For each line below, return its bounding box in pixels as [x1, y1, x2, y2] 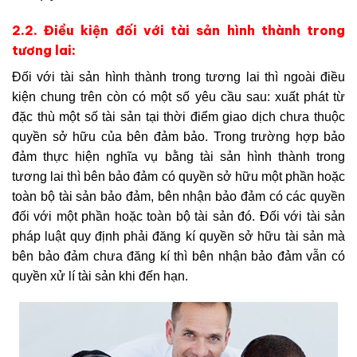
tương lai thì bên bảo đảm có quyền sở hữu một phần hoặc [12, 169, 345, 183]
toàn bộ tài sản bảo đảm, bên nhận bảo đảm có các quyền [12, 189, 345, 203]
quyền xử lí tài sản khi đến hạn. [12, 269, 188, 283]
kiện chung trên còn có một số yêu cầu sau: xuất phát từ [12, 89, 345, 104]
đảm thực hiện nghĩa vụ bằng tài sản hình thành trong [12, 149, 345, 163]
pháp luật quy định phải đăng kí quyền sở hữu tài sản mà [12, 229, 345, 243]
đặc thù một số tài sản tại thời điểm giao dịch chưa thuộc [12, 109, 345, 124]
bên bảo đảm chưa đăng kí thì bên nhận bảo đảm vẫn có [12, 249, 345, 263]
